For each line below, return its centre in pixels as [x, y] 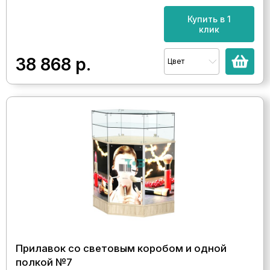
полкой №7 [44, 262]
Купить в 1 [209, 19]
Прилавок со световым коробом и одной [121, 248]
